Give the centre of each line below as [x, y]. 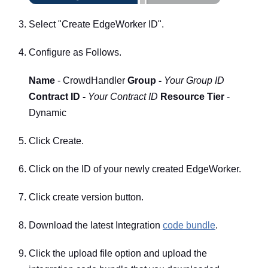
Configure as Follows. [75, 52]
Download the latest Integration [96, 225]
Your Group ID [194, 80]
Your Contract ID [123, 97]
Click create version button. [86, 197]
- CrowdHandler [91, 80]
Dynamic [48, 113]
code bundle [189, 225]
